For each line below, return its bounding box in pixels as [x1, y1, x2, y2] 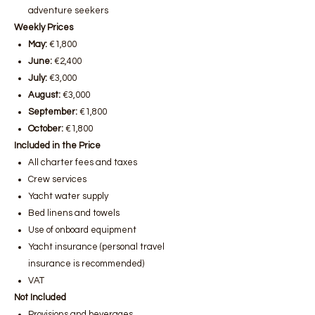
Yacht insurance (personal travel [28, 242, 165, 252]
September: [28, 107, 77, 117]
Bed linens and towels [28, 208, 120, 218]
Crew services [28, 174, 86, 184]
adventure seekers [28, 6, 108, 15]
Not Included [14, 292, 66, 302]
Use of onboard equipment [28, 225, 136, 235]
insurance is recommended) [28, 259, 144, 269]
